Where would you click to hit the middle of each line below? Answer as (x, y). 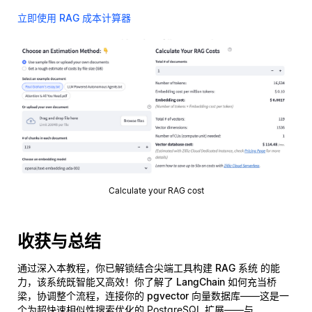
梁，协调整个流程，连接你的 (82, 295)
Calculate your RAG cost (156, 190)
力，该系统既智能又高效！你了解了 (97, 281)
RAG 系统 (236, 267)
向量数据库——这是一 (239, 295)
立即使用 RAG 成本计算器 (74, 18)
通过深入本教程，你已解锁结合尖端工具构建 (116, 267)
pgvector (168, 295)
